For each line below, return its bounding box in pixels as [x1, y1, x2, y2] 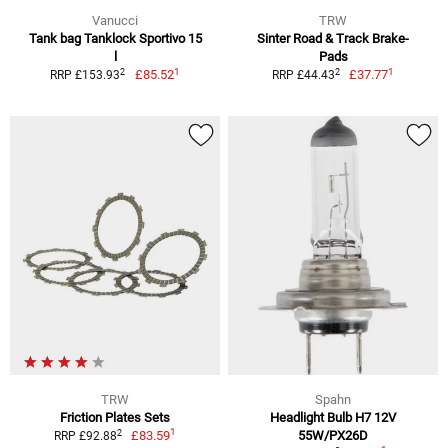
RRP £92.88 [53, 429, 117, 444]
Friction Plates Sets [60, 410, 170, 426]
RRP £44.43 [271, 68, 335, 83]
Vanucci [92, 13, 138, 29]
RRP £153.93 [50, 68, 121, 83]
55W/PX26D [298, 428, 368, 444]
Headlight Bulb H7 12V [270, 410, 396, 426]
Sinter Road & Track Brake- [257, 31, 409, 47]
